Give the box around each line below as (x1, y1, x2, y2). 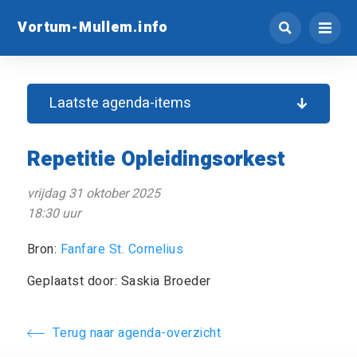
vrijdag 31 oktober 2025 (26, 184, 160, 203)
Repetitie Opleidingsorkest (26, 144, 285, 175)
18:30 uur (26, 204, 80, 223)
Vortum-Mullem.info (18, 16, 167, 37)
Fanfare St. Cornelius (60, 240, 184, 259)
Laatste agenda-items (49, 92, 192, 114)
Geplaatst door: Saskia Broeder (26, 272, 211, 291)
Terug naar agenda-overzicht (52, 324, 222, 343)
